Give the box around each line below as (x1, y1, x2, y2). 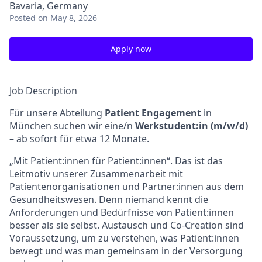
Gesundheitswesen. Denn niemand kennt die (9, 193, 208, 206)
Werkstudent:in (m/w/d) (135, 119, 248, 132)
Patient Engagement (102, 106, 204, 119)
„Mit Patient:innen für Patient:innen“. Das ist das (9, 154, 223, 167)
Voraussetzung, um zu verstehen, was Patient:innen (9, 232, 239, 244)
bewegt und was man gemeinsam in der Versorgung (9, 244, 243, 257)
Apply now (111, 43, 151, 54)
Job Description (9, 84, 77, 97)
